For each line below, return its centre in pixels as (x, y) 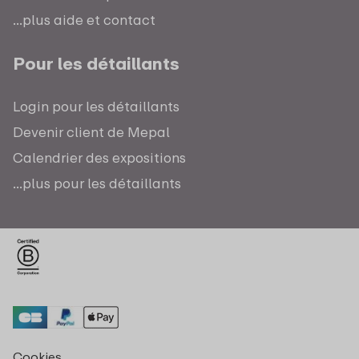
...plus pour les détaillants (97, 184)
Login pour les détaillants (96, 107)
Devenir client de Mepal (91, 132)
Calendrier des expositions (99, 158)
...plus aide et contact (84, 20)
